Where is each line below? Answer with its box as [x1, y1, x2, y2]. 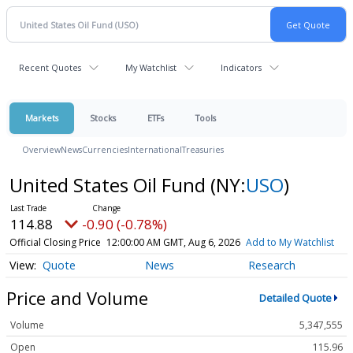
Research [247, 258, 295, 273]
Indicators [221, 61, 262, 73]
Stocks [90, 112, 116, 124]
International [128, 143, 182, 155]
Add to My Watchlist [245, 236, 334, 249]
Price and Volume [6, 285, 148, 310]
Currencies [82, 143, 128, 155]
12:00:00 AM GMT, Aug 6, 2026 [106, 236, 240, 249]
